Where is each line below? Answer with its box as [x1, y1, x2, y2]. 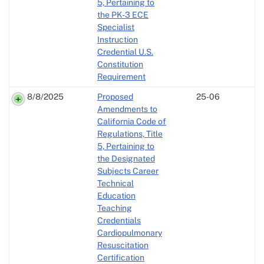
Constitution [97, 59, 143, 69]
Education [97, 190, 136, 200]
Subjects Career [97, 166, 159, 176]
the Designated [97, 153, 155, 163]
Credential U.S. [97, 47, 153, 57]
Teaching [97, 203, 132, 213]
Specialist [97, 22, 134, 32]
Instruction [97, 34, 138, 44]
